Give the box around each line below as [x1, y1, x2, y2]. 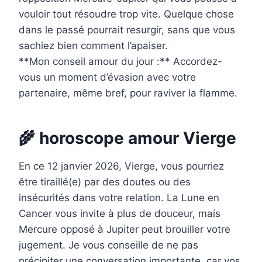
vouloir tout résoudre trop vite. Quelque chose [19, 8, 234, 20]
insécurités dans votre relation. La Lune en [19, 192, 219, 204]
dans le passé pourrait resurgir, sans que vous [19, 24, 235, 36]
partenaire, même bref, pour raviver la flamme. [19, 87, 237, 99]
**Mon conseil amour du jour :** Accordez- [19, 56, 222, 68]
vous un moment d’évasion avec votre [19, 71, 196, 84]
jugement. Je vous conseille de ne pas [19, 239, 198, 251]
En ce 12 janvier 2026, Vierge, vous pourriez [19, 160, 224, 173]
